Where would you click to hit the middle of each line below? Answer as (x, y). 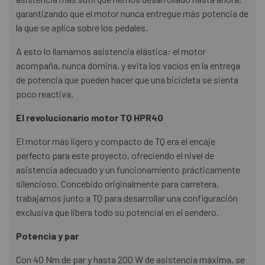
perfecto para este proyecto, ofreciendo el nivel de (115, 155)
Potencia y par (47, 235)
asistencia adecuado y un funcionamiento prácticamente (128, 169)
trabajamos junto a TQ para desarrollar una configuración (127, 198)
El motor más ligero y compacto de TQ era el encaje (116, 141)
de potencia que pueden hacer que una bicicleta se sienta (127, 79)
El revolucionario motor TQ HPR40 (90, 117)
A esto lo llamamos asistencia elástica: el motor (111, 51)
